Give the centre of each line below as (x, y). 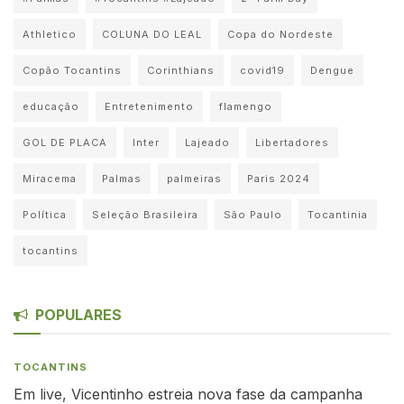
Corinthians (181, 70)
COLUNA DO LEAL (152, 34)
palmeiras (194, 178)
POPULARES (78, 314)
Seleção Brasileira (145, 214)
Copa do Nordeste (280, 34)
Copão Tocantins (72, 70)
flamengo (246, 106)
